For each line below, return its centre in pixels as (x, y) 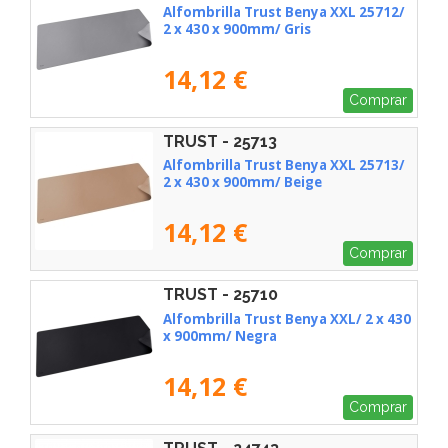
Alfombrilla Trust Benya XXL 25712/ (284, 11)
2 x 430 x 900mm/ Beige (242, 182)
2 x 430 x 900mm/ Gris (237, 28)
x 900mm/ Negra (220, 336)
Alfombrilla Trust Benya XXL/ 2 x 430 (287, 319)
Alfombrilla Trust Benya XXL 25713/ (284, 165)
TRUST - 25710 (220, 295)
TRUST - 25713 (220, 141)
